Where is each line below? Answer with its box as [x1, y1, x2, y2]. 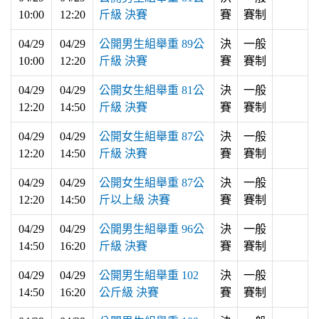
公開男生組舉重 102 [99, 268, 199, 281]
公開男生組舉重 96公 [99, 222, 204, 235]
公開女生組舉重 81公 [99, 83, 204, 96]
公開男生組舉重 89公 [99, 37, 204, 50]
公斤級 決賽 [99, 286, 159, 298]
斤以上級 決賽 [99, 193, 170, 206]
